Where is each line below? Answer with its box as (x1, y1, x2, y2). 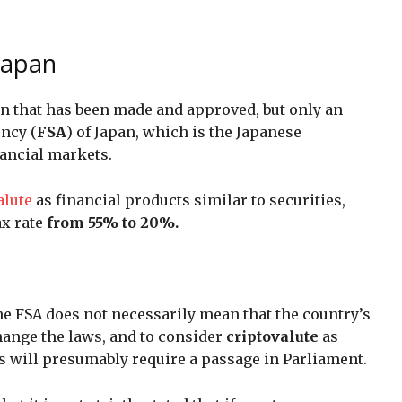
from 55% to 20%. (47, 213, 179, 232)
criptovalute (226, 327, 319, 345)
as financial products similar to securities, (36, 190, 345, 209)
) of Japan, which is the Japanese (66, 122, 301, 141)
